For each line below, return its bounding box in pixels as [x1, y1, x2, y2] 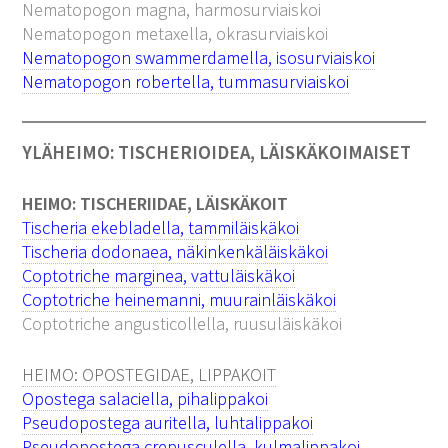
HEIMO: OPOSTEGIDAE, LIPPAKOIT [22, 362, 277, 386]
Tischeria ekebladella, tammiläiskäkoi [22, 215, 300, 239]
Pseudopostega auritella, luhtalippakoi [22, 410, 314, 434]
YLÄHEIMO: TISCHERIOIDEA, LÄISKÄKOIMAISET [22, 140, 412, 164]
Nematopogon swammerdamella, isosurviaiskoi [22, 45, 376, 69]
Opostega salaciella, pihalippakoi [22, 386, 269, 410]
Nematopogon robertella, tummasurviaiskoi [22, 69, 350, 93]
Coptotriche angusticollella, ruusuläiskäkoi [22, 311, 343, 335]
